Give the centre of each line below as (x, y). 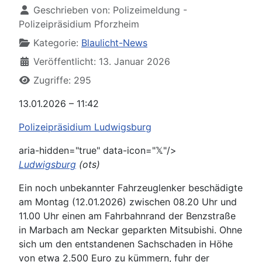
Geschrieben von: (72, 10)
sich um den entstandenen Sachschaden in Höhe (126, 244)
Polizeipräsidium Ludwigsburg (85, 127)
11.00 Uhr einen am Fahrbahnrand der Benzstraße (127, 216)
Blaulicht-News (114, 43)
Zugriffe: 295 (62, 80)
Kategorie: (56, 43)
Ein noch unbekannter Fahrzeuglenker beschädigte (131, 188)
